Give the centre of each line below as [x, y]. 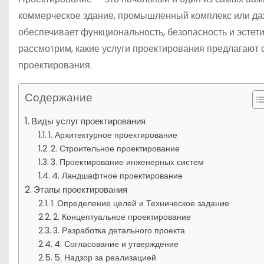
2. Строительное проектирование [115, 148]
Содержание [59, 97]
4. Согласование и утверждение [116, 244]
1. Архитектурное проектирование [113, 135]
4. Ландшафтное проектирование [117, 175]
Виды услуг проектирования [89, 121]
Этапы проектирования [81, 189]
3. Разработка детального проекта [119, 230]
